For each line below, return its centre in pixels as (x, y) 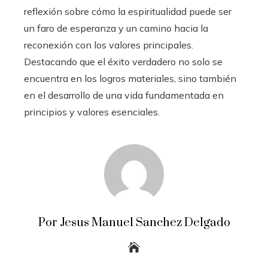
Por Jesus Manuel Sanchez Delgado (134, 223)
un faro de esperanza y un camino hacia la (116, 28)
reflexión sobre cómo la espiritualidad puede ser (128, 11)
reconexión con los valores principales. (109, 45)
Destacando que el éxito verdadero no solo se (123, 62)
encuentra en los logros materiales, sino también (130, 78)
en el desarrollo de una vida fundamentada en (124, 95)
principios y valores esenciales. (92, 112)
